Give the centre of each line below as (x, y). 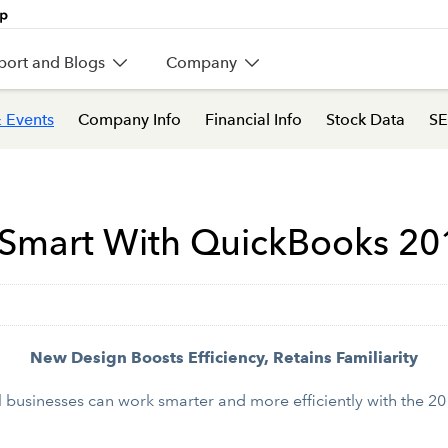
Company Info (129, 119)
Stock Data (365, 119)
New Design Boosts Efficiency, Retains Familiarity (224, 357)
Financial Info (253, 119)
